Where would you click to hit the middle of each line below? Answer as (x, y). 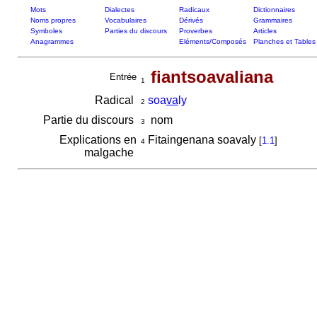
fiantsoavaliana (212, 77)
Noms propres (53, 20)
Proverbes (195, 31)
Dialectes (119, 10)
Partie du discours (90, 120)
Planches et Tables (284, 41)
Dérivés (191, 20)
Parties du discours (136, 31)
